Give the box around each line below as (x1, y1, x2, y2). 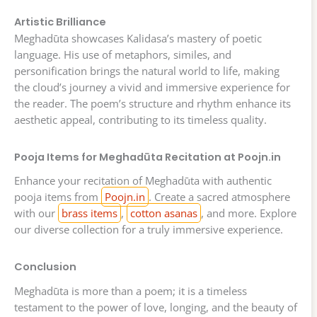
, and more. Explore (201, 206, 296, 221)
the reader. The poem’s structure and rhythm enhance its (14, 96, 291, 111)
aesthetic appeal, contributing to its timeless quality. (14, 113, 267, 127)
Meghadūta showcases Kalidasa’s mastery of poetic (14, 31, 262, 46)
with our (14, 206, 58, 221)
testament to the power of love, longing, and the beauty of (14, 299, 297, 314)
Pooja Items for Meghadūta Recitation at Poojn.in (14, 150, 281, 165)
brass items (62, 206, 117, 221)
